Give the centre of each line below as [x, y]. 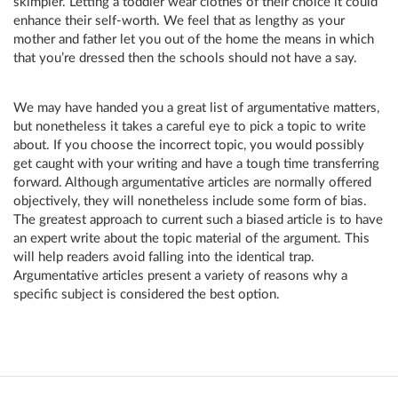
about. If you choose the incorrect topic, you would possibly [189, 145]
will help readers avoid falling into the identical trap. [164, 257]
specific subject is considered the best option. [147, 295]
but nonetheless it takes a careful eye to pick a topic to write [190, 127]
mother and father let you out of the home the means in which [194, 40]
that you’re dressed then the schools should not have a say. [185, 58]
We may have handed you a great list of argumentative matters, [196, 108]
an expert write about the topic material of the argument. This [191, 239]
